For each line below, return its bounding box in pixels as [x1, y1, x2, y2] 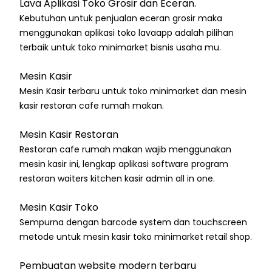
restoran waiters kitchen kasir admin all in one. [19, 172, 215, 185]
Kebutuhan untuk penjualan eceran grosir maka [19, 12, 222, 25]
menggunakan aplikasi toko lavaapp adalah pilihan [19, 27, 234, 39]
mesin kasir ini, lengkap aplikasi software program [19, 158, 228, 171]
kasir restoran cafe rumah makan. [19, 100, 164, 112]
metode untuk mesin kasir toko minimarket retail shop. [19, 231, 252, 243]
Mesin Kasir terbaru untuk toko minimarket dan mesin [19, 85, 246, 98]
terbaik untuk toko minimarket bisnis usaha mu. [19, 41, 221, 54]
